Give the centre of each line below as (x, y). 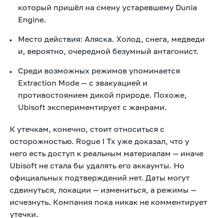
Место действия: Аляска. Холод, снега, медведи (111, 39)
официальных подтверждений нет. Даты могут (100, 177)
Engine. (32, 19)
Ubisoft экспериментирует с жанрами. (92, 107)
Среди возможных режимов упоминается (99, 70)
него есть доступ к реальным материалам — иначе (107, 153)
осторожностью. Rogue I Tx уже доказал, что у (100, 141)
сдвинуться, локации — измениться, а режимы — (103, 190)
